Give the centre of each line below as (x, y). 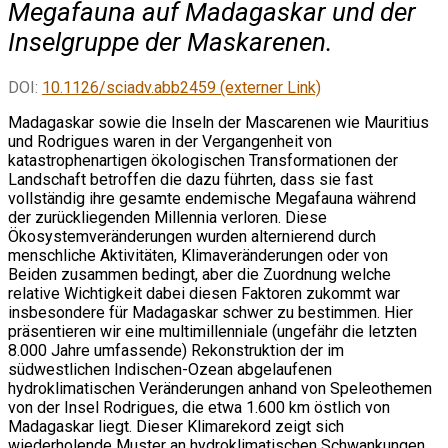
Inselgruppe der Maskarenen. (170, 41)
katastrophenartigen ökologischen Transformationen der (203, 161)
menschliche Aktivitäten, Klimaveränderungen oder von (198, 256)
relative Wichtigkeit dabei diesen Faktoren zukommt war (204, 294)
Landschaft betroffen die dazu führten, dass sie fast (190, 180)
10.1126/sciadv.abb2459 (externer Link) (181, 88)
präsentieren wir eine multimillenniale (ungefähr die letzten (212, 332)
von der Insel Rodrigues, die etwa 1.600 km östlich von (199, 408)
